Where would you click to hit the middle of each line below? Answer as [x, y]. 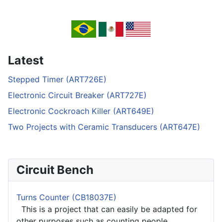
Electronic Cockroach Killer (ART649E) [81, 111]
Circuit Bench [55, 170]
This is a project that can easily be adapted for [107, 209]
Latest [26, 60]
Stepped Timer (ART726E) [57, 80]
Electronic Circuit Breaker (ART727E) [77, 95]
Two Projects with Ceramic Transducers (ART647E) [104, 127]
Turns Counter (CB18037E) [66, 197]
